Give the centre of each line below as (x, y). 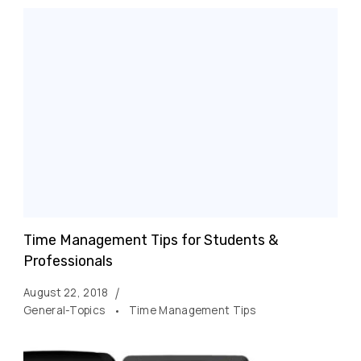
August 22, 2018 (66, 292)
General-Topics (66, 310)
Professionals (68, 260)
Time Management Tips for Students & (151, 239)
